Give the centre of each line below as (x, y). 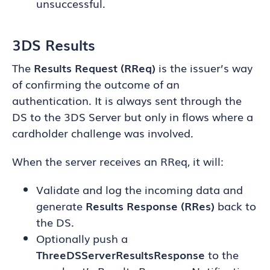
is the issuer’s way (204, 67)
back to (235, 206)
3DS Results (54, 44)
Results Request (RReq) (95, 67)
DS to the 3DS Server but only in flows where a (133, 116)
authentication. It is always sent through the (127, 100)
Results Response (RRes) (150, 206)
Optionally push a (82, 238)
